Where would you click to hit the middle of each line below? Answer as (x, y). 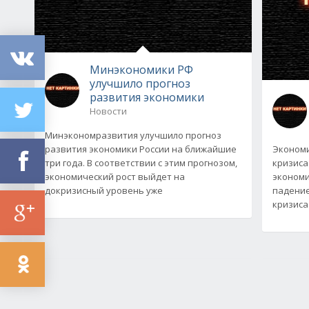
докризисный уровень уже (104, 190)
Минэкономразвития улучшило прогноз (133, 135)
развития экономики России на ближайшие (141, 149)
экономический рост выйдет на (115, 176)
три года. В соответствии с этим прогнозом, (141, 162)
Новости (108, 111)
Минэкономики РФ (141, 69)
